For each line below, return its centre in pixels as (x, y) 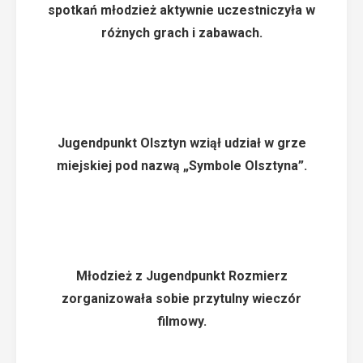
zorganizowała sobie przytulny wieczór (181, 299)
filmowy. (181, 321)
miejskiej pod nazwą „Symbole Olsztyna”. (181, 166)
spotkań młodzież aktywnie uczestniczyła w (181, 10)
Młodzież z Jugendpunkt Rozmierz (181, 276)
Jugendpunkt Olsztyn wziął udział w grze (181, 143)
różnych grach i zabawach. (181, 33)
